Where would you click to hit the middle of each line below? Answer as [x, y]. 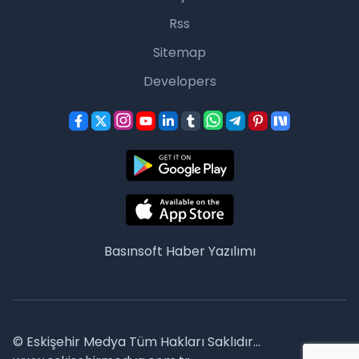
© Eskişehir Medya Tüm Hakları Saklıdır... [137, 342]
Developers [179, 82]
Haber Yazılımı [210, 252]
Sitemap [179, 53]
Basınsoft [135, 252]
